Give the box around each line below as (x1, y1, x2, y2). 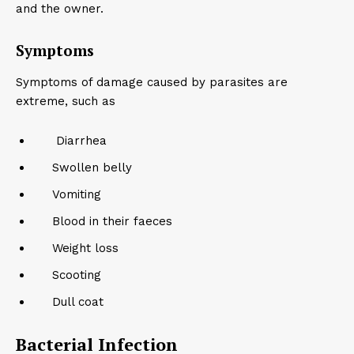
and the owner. (16, 2, 107, 16)
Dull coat (32, 295, 104, 309)
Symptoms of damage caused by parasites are (16, 75, 288, 89)
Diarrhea (32, 134, 107, 148)
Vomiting (32, 187, 101, 201)
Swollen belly (32, 160, 132, 175)
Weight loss (32, 241, 119, 255)
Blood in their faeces (32, 214, 172, 228)
